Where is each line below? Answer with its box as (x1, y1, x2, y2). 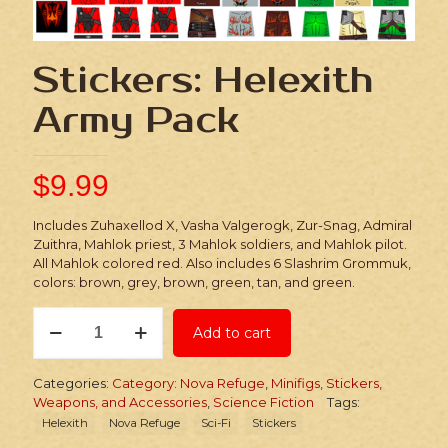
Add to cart (193, 323, 271, 342)
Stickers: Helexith (33, 58, 374, 102)
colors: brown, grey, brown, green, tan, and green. (33, 273, 355, 290)
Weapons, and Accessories (33, 393, 207, 410)
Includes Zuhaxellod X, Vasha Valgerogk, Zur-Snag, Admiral (33, 216, 412, 233)
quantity (32, 382, 85, 399)
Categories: (33, 374, 112, 391)
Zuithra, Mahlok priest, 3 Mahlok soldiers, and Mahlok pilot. (33, 235, 407, 252)
